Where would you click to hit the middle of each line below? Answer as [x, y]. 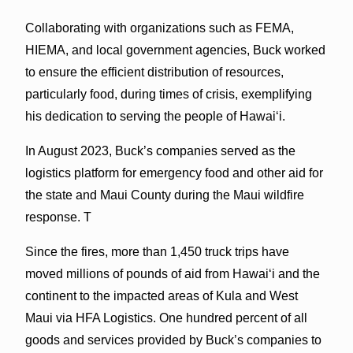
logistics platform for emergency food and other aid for [174, 173]
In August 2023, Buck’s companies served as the [160, 150]
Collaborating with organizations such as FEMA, [159, 28]
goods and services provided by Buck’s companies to [173, 340]
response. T [58, 217]
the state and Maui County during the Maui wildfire [164, 195]
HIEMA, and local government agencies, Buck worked [175, 50]
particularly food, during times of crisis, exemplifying [168, 94]
